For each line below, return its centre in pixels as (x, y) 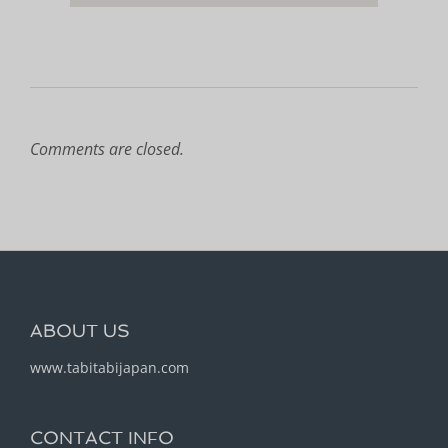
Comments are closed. (107, 149)
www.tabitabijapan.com (109, 368)
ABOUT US (80, 331)
